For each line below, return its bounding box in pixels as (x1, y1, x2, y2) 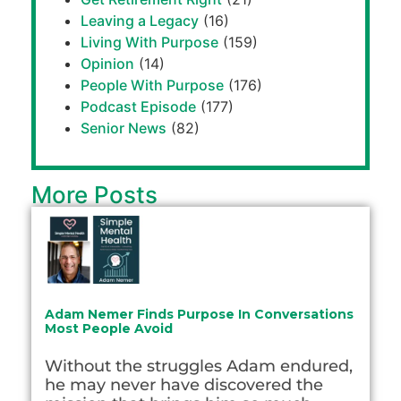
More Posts (31, 181, 158, 209)
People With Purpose (81, 76, 224, 95)
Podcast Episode (81, 98, 196, 116)
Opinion (81, 55, 134, 73)
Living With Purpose (81, 33, 218, 52)
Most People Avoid (45, 320, 173, 337)
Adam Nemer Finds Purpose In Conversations (45, 305, 354, 322)
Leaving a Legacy (81, 12, 199, 30)
